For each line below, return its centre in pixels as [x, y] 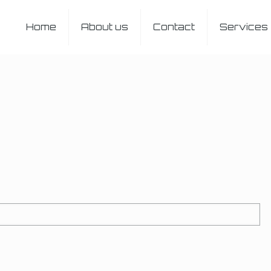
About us [105, 27]
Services [244, 27]
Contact [174, 27]
